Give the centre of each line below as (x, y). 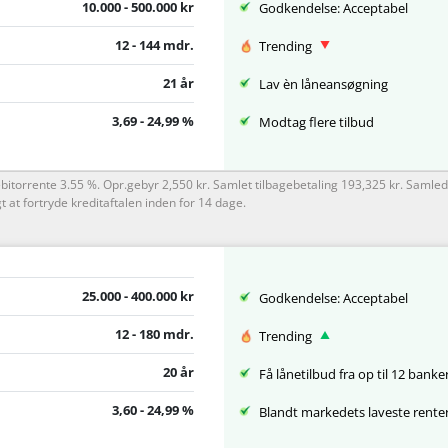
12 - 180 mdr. (154, 333)
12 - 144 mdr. (154, 44)
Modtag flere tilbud (316, 122)
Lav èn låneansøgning (323, 84)
